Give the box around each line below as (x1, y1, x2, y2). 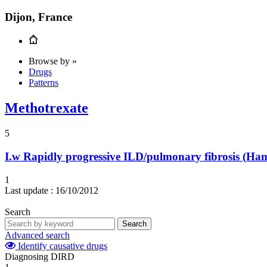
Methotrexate (5, 100, 88, 116)
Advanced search (5, 229, 70, 240)
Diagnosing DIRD (5, 251, 74, 262)
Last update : (5, 185, 53, 195)
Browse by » (29, 56, 77, 67)
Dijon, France (5, 10, 72, 23)
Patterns (29, 77, 58, 88)
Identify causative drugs (15, 240, 107, 251)
